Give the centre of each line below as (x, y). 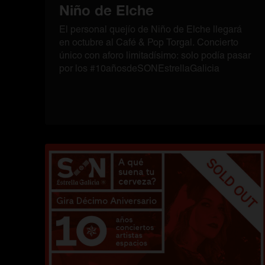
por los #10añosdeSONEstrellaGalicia (139, 68)
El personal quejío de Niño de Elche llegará (151, 29)
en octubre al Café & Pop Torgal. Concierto (149, 42)
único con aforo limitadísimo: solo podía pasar (155, 55)
